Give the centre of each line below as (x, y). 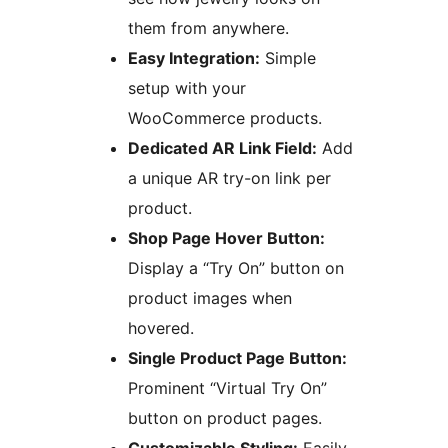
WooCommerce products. (225, 118)
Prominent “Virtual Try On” (227, 388)
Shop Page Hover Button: (226, 238)
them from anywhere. (208, 28)
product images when (210, 298)
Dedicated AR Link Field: (222, 148)
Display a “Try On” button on (236, 268)
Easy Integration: (194, 58)
